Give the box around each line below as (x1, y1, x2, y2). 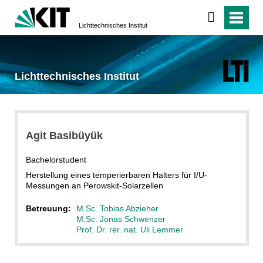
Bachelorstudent (25, 154, 86, 164)
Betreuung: (25, 203, 73, 213)
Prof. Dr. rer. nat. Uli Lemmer (76, 224, 183, 234)
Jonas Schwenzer (99, 214, 166, 224)
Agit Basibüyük (25, 129, 103, 141)
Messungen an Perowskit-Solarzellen (25, 180, 163, 190)
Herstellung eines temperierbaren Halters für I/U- (25, 170, 207, 180)
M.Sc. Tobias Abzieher (76, 203, 159, 213)
